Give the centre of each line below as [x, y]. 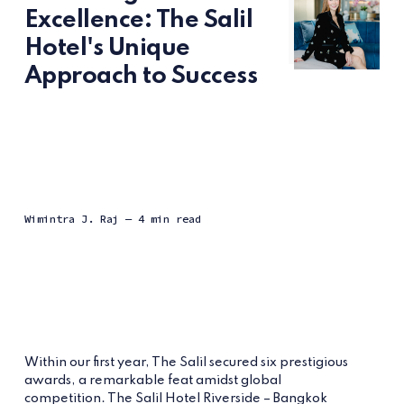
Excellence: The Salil [138, 21]
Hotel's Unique [107, 49]
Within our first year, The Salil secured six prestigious [186, 362]
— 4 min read [163, 219]
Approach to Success [141, 77]
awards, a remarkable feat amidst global [152, 380]
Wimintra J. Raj [71, 219]
